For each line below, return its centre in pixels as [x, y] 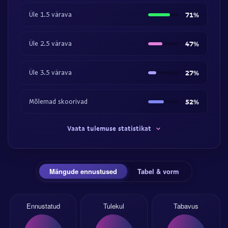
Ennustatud [43, 206]
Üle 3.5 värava [50, 72]
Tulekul [114, 206]
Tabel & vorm [158, 171]
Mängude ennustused [83, 171]
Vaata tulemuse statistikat [109, 128]
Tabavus [186, 206]
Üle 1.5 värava [50, 14]
